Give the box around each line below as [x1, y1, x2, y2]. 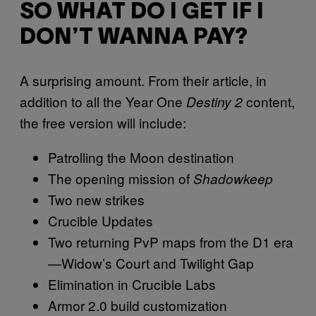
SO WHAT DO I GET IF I [20, 2, 264, 23]
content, [246, 92, 295, 111]
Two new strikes [48, 190, 145, 209]
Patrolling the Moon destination [48, 147, 234, 167]
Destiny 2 [186, 92, 246, 111]
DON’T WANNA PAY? [20, 28, 248, 49]
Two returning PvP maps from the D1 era [48, 232, 293, 252]
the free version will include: [20, 113, 186, 133]
